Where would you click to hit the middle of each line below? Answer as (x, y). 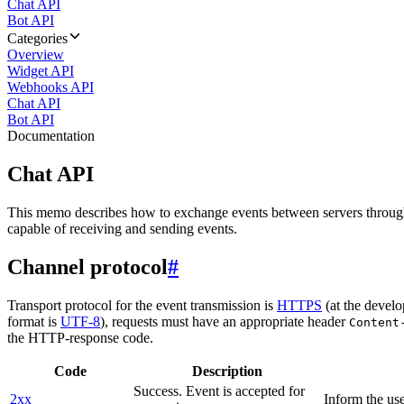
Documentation (51, 136)
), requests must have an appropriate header (225, 321)
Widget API (41, 71)
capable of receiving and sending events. (122, 228)
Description (227, 371)
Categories (37, 38)
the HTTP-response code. (80, 337)
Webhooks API (50, 87)
